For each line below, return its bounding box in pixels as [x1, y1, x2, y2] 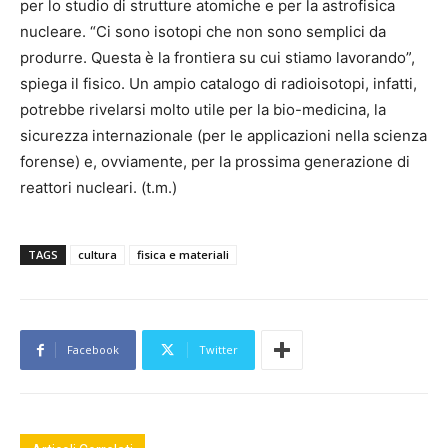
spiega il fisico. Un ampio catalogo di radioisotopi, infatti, [20, 74, 417, 94]
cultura [78, 247, 117, 263]
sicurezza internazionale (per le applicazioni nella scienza [20, 126, 427, 146]
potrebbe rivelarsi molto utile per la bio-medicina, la [20, 100, 386, 120]
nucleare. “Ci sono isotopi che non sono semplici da [20, 22, 386, 42]
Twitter [199, 342, 238, 358]
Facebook [67, 342, 119, 358]
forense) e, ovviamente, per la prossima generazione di [20, 152, 410, 172]
